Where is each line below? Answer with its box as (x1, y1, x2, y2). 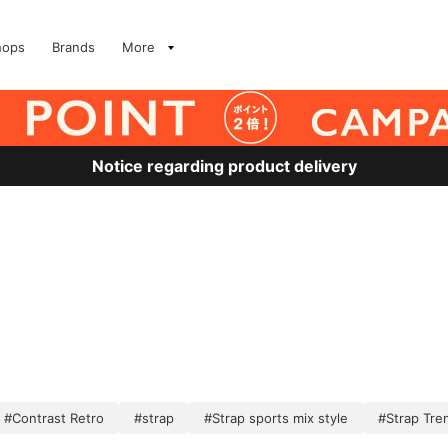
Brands (52, 39, 95, 55)
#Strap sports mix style (204, 410, 348, 426)
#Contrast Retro (4, 410, 104, 426)
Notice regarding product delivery (91, 156, 357, 176)
